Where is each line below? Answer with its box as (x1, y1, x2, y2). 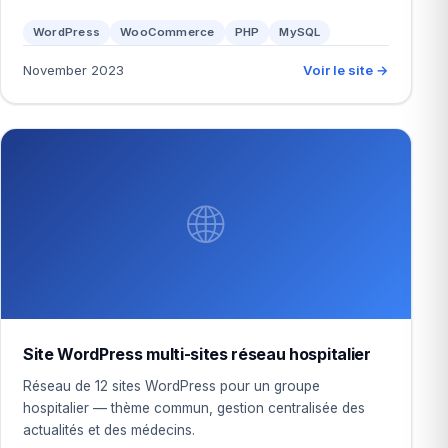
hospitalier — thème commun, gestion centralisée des (23, 400, 365, 416)
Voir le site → (303, 62, 390, 78)
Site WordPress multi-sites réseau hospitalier (23, 344, 371, 364)
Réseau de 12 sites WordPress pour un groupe (23, 378, 320, 394)
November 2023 (23, 62, 124, 78)
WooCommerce (120, 25, 215, 39)
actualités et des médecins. (23, 422, 195, 438)
